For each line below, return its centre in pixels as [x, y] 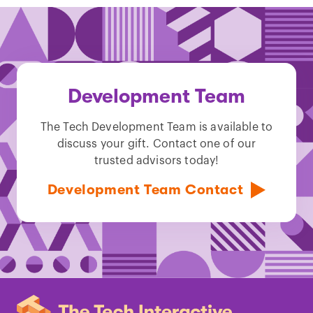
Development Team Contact [145, 190]
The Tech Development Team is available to [156, 128]
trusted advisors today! [156, 161]
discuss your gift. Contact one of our [156, 144]
